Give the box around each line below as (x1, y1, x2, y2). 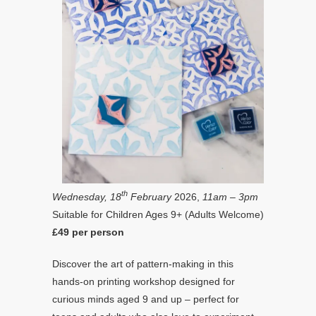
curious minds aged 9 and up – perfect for (52, 293, 239, 305)
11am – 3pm (202, 191, 258, 202)
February (128, 191, 171, 202)
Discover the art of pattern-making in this (52, 258, 233, 269)
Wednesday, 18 (52, 191, 121, 202)
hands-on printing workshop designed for (52, 276, 235, 287)
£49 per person (52, 226, 124, 238)
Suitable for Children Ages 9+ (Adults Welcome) (52, 209, 264, 220)
